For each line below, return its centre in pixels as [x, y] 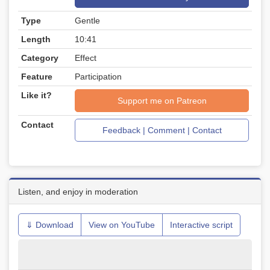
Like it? [36, 95]
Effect [86, 58]
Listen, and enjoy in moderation [78, 192]
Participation [98, 77]
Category [40, 58]
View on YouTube [122, 225]
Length [36, 39]
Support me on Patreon [162, 101]
